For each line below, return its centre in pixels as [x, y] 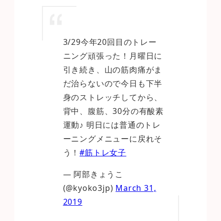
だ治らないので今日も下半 [113, 83]
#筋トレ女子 [103, 152]
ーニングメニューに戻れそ [113, 138]
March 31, [136, 188]
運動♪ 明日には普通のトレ [112, 125]
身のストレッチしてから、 [113, 97]
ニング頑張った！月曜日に [113, 55]
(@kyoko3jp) [89, 188]
